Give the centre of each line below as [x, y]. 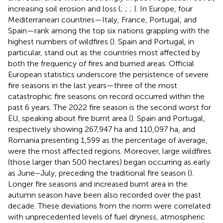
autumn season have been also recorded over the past [105, 195]
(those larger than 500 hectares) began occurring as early [109, 162]
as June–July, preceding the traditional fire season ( [99, 173]
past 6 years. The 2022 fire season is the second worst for [110, 107]
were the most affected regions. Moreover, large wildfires [110, 151]
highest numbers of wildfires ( [60, 41]
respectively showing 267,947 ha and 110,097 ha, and [102, 129]
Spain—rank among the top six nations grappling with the [109, 30]
